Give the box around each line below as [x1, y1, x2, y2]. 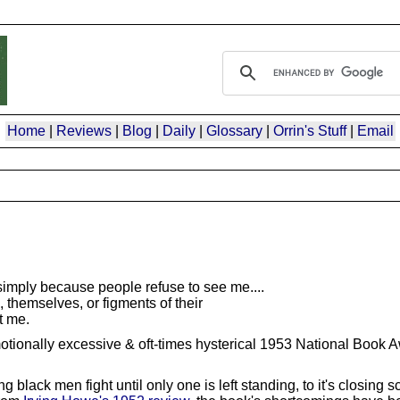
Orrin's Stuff [272, 122, 346, 138]
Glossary [205, 122, 262, 138]
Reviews [55, 122, 112, 138]
